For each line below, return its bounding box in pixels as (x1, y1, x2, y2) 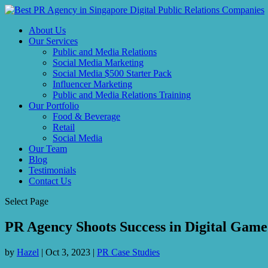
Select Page (5, 196, 48, 206)
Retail (53, 122, 75, 132)
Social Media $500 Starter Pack (53, 68, 172, 78)
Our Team (29, 144, 67, 154)
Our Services (29, 36, 78, 46)
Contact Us (29, 176, 71, 186)
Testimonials (29, 165, 76, 175)
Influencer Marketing (53, 79, 132, 89)
